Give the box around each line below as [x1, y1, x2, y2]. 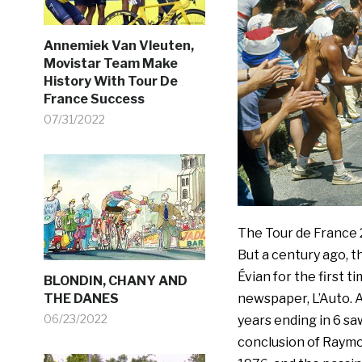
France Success [43, 91, 145, 107]
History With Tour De [43, 74, 178, 89]
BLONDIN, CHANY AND [43, 273, 187, 288]
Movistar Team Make [43, 56, 178, 71]
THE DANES [43, 291, 119, 306]
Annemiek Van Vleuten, [43, 38, 194, 53]
